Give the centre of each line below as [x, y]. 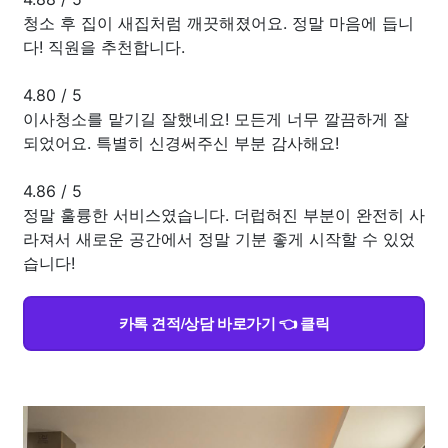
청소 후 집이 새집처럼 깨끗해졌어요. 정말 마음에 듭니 [218, 22]
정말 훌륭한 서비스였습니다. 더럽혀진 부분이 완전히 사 [224, 214]
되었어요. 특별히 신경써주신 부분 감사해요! [181, 142]
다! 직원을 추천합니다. [104, 46]
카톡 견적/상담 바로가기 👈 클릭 [224, 322]
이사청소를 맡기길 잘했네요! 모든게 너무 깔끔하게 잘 [216, 118]
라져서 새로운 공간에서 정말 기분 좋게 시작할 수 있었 [219, 238]
